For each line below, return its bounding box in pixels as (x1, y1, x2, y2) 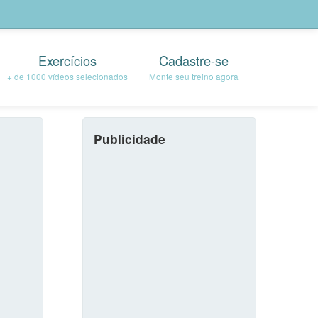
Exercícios (38, 51, 97, 70)
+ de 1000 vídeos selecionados (7, 70, 128, 82)
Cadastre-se (159, 51, 229, 70)
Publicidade (94, 131, 165, 148)
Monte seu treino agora (149, 70, 238, 82)
